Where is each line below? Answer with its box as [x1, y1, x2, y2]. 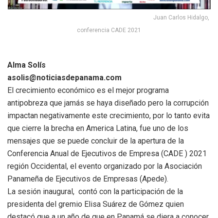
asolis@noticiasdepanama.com [7, 73, 122, 82]
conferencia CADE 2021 [77, 26, 141, 34]
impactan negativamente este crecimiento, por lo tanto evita [7, 110, 210, 120]
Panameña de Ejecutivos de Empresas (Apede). [7, 174, 168, 183]
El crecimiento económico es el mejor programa [7, 85, 169, 95]
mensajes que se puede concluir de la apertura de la [7, 136, 184, 145]
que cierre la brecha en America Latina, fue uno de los [7, 123, 188, 133]
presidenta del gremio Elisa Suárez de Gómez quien [7, 199, 184, 209]
